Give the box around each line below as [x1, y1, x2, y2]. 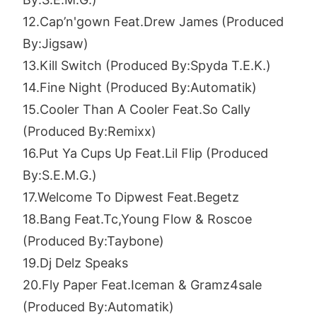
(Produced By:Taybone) [23, 234, 164, 248]
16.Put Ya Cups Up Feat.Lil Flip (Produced [23, 146, 268, 161]
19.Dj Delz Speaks [23, 255, 128, 270]
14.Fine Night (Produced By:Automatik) [23, 80, 257, 95]
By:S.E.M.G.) [23, 168, 97, 183]
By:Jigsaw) [23, 36, 88, 51]
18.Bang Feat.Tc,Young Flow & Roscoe [23, 212, 252, 226]
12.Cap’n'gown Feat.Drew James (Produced [23, 14, 284, 29]
